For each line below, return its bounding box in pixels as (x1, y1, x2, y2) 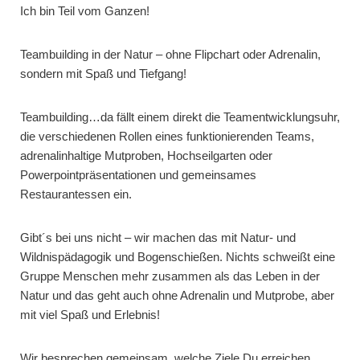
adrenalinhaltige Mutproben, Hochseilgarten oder (20, 148, 272, 162)
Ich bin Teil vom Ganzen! (20, 3, 149, 18)
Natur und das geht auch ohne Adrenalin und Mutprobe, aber (20, 288, 334, 302)
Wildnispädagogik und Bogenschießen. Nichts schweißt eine (20, 249, 335, 264)
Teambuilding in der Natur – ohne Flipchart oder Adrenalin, (20, 47, 321, 61)
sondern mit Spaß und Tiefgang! (20, 66, 186, 80)
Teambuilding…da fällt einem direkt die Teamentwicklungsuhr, (20, 109, 340, 124)
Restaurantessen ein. (20, 186, 132, 201)
